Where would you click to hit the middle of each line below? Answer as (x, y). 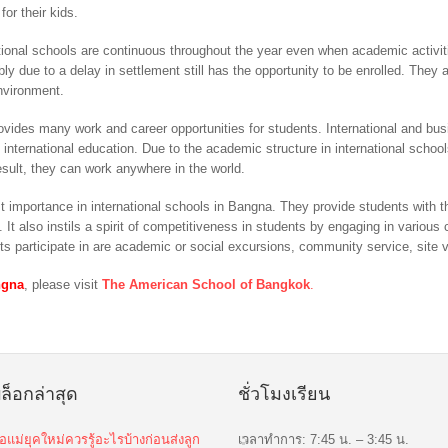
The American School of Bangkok (206, 284)
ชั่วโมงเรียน (283, 393)
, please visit (63, 284)
